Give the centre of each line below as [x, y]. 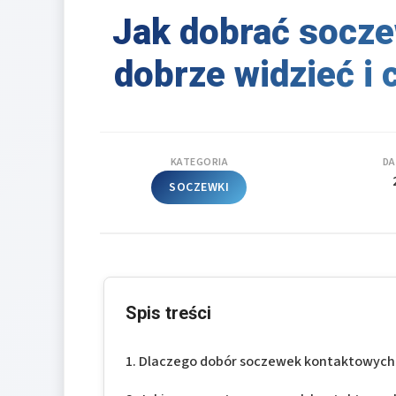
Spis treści [168, 313]
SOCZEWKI [199, 187]
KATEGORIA [199, 162]
